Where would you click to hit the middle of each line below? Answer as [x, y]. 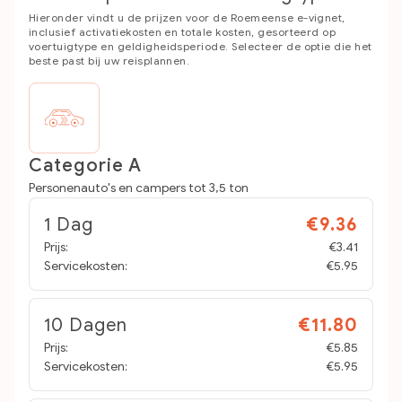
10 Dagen [86, 325]
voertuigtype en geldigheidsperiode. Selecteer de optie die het [201, 46]
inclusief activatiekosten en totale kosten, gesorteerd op [183, 32]
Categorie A [85, 166]
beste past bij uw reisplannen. [109, 61]
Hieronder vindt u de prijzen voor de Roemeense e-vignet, [187, 17]
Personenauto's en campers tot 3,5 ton [139, 188]
